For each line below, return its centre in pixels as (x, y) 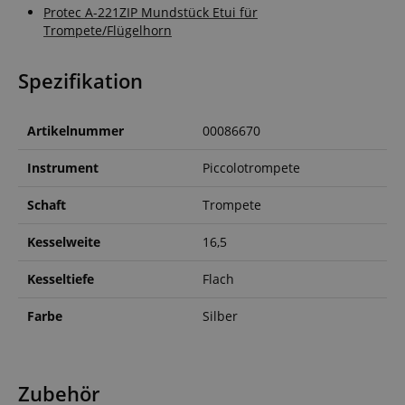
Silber (220, 316)
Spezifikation (80, 81)
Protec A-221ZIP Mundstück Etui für (151, 13)
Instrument (63, 168)
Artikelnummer (75, 131)
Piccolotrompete (251, 168)
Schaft (47, 205)
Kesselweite (64, 242)
